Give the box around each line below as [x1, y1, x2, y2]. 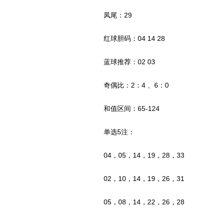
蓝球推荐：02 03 [90, 58, 155, 66]
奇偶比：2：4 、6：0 [90, 81, 169, 89]
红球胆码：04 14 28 [90, 35, 165, 42]
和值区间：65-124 [90, 105, 160, 112]
